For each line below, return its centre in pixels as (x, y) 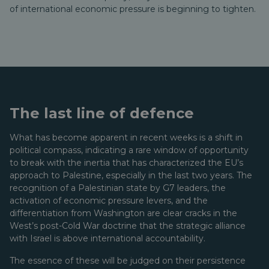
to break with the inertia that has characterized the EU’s (126, 163)
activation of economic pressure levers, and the (109, 201)
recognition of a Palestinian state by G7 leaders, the (118, 188)
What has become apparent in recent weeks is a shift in (126, 138)
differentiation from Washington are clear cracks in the (123, 213)
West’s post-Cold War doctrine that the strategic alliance (128, 226)
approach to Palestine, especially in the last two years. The (131, 175)
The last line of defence (102, 113)
